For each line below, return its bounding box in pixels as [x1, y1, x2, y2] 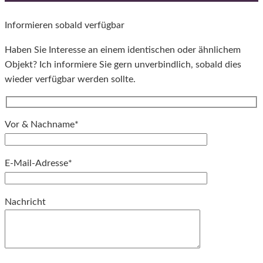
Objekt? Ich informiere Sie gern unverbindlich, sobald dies [5, 59, 241, 69]
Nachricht [5, 197, 46, 207]
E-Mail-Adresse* [5, 159, 72, 168]
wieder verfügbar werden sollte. [5, 74, 136, 84]
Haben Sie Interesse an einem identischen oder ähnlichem [5, 45, 241, 55]
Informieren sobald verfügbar [5, 21, 124, 31]
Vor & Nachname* [5, 119, 79, 129]
